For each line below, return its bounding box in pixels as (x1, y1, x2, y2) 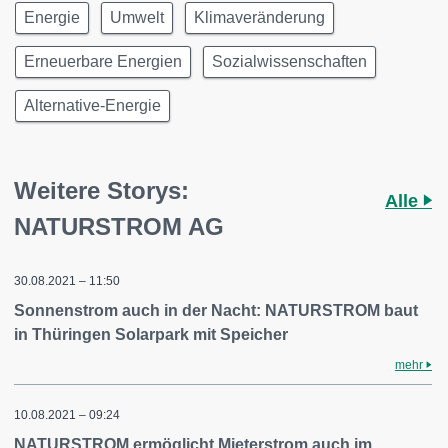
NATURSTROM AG (14, 213, 224, 240)
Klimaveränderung (194, 9, 325, 26)
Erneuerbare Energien (24, 53, 182, 70)
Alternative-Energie (24, 97, 161, 114)
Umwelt (110, 9, 164, 26)
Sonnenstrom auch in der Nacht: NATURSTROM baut (14, 302, 418, 319)
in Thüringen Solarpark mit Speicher (14, 326, 288, 343)
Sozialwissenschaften (212, 53, 367, 70)
